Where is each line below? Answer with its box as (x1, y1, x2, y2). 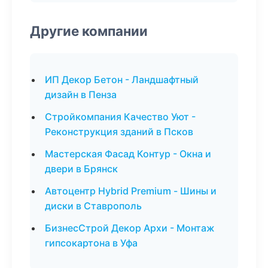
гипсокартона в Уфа (45, 237, 138, 249)
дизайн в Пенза (45, 89, 117, 100)
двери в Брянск (45, 163, 118, 175)
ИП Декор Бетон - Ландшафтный (45, 74, 199, 86)
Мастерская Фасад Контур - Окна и (45, 148, 211, 160)
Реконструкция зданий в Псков (45, 126, 193, 138)
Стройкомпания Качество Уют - (45, 111, 196, 123)
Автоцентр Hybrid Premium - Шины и (45, 185, 217, 197)
